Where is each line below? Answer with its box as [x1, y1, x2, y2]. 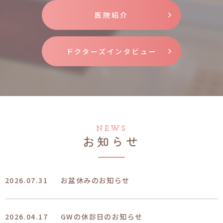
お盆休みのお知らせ [61, 175, 130, 186]
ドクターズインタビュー [66, 46, 157, 56]
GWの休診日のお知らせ [61, 211, 143, 222]
